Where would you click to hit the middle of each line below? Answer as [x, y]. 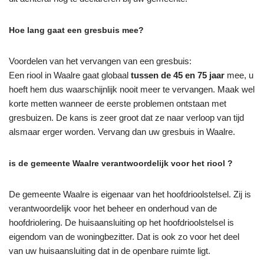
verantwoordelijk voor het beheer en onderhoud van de [113, 208]
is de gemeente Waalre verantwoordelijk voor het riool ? [121, 163]
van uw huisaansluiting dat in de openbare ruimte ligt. [110, 250]
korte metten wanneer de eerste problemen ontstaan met [118, 103]
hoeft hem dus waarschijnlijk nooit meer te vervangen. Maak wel [132, 89]
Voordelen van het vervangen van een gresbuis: [100, 61]
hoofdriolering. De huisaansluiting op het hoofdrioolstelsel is [121, 222]
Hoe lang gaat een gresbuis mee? [76, 30]
